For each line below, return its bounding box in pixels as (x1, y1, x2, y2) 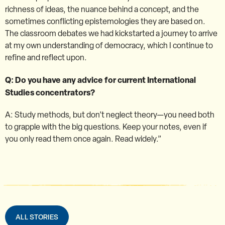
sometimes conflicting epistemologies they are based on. (5, 16, 205, 27)
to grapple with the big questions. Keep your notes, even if (5, 121, 207, 132)
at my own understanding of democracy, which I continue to (5, 40, 213, 51)
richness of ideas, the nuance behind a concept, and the (5, 4, 199, 15)
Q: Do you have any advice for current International (5, 74, 196, 85)
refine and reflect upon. (5, 52, 87, 63)
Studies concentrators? (5, 86, 95, 98)
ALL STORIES (16, 211, 59, 221)
